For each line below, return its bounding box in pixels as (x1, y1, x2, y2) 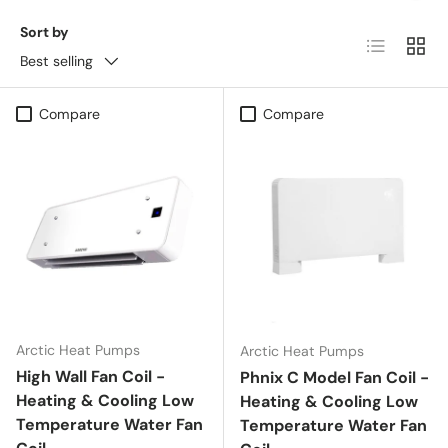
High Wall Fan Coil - (16, 365, 165, 387)
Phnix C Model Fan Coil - (240, 366, 429, 388)
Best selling (20, 51, 93, 70)
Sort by (20, 22, 69, 41)
